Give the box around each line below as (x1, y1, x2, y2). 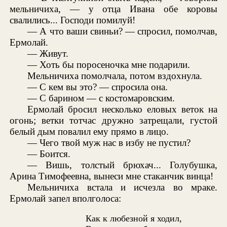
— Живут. (27, 48, 69, 59)
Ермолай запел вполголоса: (10, 193, 122, 204)
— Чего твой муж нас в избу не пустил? (27, 137, 191, 148)
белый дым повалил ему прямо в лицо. (10, 126, 169, 137)
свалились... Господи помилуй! (10, 15, 136, 26)
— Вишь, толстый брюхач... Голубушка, (27, 160, 217, 171)
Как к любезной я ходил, (85, 213, 182, 223)
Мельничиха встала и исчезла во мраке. (27, 182, 217, 193)
